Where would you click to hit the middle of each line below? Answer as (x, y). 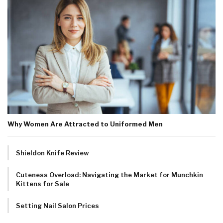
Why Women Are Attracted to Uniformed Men (85, 124)
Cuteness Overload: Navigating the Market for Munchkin (110, 174)
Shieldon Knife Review (53, 153)
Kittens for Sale (43, 183)
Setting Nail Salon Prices (57, 205)
